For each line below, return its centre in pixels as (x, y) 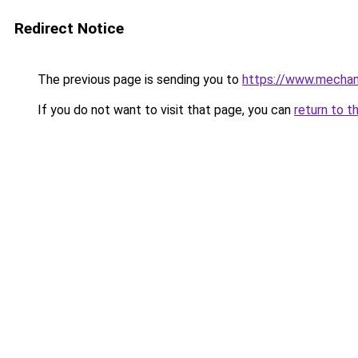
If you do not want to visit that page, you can (164, 110)
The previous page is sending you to (138, 80)
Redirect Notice (69, 28)
